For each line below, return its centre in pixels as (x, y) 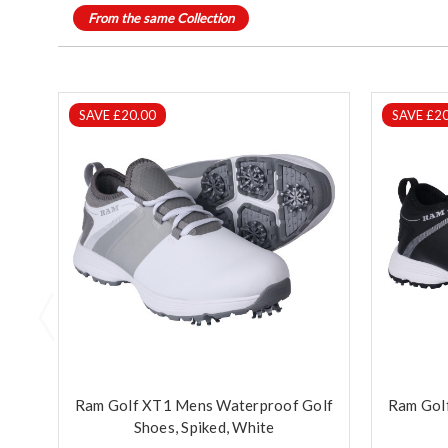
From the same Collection (161, 17)
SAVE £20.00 (117, 114)
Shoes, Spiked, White (204, 426)
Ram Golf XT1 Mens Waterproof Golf (204, 404)
